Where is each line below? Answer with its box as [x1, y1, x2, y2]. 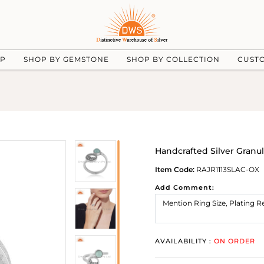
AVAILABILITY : [155, 237, 214, 245]
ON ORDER [214, 237, 255, 245]
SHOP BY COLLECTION [126, 54, 220, 64]
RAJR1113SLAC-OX [194, 165, 259, 174]
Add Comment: [155, 183, 214, 192]
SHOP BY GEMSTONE [23, 54, 109, 64]
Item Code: [155, 165, 194, 174]
